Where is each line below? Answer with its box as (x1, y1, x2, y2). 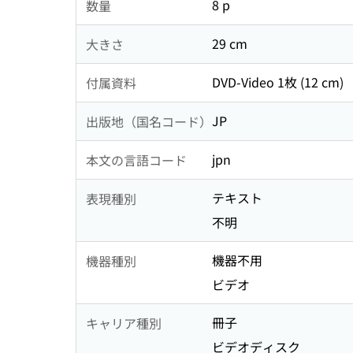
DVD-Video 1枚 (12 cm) (212, 72, 344, 92)
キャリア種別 (86, 313, 162, 333)
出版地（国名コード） (86, 111, 212, 131)
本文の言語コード (86, 150, 187, 169)
